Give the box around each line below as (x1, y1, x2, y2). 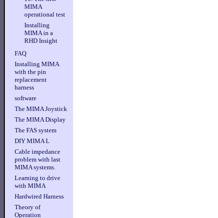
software (15, 94, 36, 102)
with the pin (15, 68, 46, 75)
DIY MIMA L (15, 137, 50, 145)
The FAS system (15, 127, 56, 134)
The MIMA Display (15, 116, 66, 123)
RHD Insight (24, 37, 57, 44)
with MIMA (15, 182, 46, 189)
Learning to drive (15, 174, 60, 182)
